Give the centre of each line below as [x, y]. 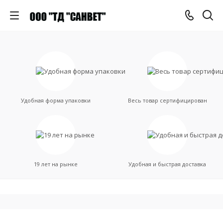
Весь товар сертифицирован [167, 100]
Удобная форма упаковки [56, 100]
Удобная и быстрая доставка [167, 164]
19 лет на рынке [56, 164]
